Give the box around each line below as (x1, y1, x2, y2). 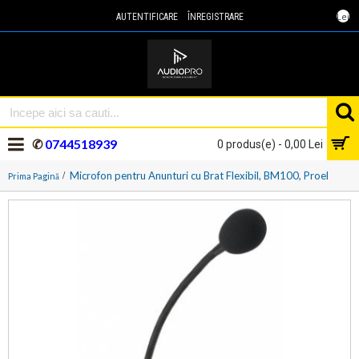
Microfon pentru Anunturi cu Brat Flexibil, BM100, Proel (70, 169, 329, 182)
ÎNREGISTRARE (187, 11, 244, 22)
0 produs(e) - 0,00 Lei (217, 138, 323, 151)
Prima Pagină (8, 170, 59, 181)
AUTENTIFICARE (115, 11, 178, 22)
